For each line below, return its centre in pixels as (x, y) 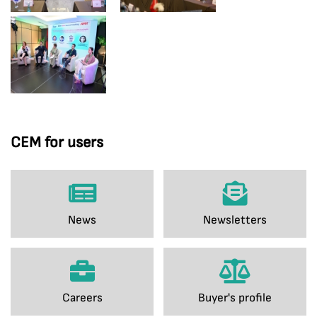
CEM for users (57, 143)
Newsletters (235, 220)
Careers (82, 298)
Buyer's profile (235, 298)
